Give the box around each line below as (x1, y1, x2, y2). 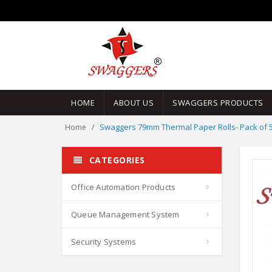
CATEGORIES (86, 154, 145, 166)
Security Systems (71, 236, 137, 247)
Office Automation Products (71, 182, 176, 192)
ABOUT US (114, 97, 154, 108)
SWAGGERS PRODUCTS (172, 97, 263, 108)
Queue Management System (71, 209, 180, 220)
